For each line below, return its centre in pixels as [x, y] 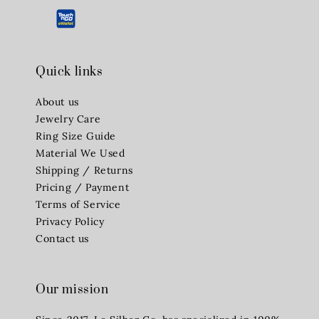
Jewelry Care [68, 119]
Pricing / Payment [83, 187]
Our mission [72, 289]
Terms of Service [78, 204]
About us [57, 101]
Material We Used [80, 153]
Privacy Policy [70, 221]
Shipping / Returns [84, 170]
